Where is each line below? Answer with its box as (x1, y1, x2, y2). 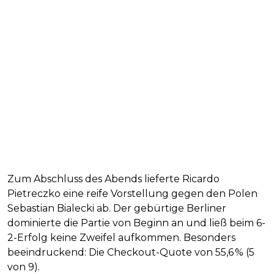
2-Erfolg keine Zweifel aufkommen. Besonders (7, 231, 235, 243)
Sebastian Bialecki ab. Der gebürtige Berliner (7, 202, 226, 214)
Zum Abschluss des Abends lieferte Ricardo (7, 172, 220, 185)
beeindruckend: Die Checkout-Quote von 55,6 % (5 (7, 246, 254, 258)
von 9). (7, 261, 40, 273)
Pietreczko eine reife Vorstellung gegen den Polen (7, 187, 257, 199)
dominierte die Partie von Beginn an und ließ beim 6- (7, 217, 265, 229)
